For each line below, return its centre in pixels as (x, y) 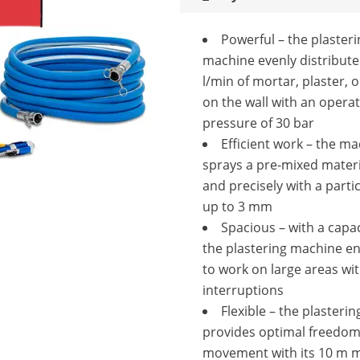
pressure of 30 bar (258, 123)
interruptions (243, 290)
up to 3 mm (237, 207)
